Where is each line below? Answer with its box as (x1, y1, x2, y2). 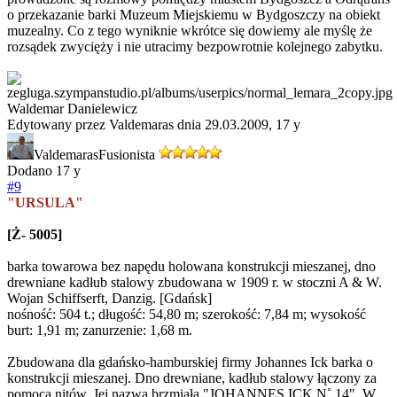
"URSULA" (7, 195, 83, 211)
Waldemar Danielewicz (7, 101, 137, 117)
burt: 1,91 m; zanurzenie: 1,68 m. (7, 323, 192, 339)
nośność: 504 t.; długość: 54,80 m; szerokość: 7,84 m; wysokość (7, 307, 366, 323)
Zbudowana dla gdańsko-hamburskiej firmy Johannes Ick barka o (7, 354, 373, 370)
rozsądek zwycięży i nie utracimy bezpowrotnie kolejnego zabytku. (7, 39, 383, 55)
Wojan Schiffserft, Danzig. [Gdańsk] (7, 291, 212, 307)
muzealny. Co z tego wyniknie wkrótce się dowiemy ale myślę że (7, 23, 372, 39)
